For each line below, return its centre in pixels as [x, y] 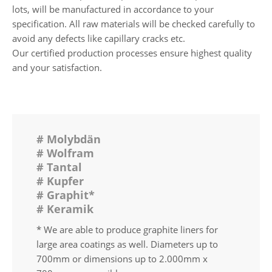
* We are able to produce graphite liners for [127, 229]
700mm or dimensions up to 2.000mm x [122, 258]
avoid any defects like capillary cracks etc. [99, 38]
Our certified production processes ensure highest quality [132, 53]
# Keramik [65, 209]
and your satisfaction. [57, 67]
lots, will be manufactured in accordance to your [113, 9]
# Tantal [59, 167]
